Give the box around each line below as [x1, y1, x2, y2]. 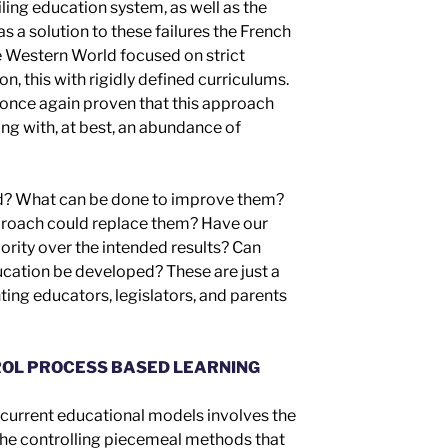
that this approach [136, 93, 274, 113]
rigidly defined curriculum [89, 69, 278, 89]
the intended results [75, 237, 221, 257]
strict [206, 45, 245, 65]
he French [219, 21, 291, 41]
